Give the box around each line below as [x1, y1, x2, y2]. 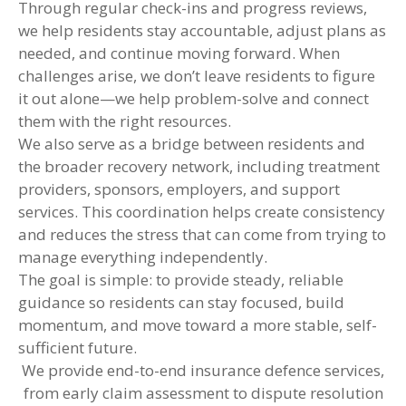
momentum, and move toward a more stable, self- [18, 314, 377, 336]
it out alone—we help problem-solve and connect [18, 88, 369, 110]
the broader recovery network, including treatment [18, 156, 380, 178]
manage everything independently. [18, 246, 267, 268]
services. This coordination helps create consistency [18, 201, 385, 223]
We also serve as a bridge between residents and [18, 133, 365, 155]
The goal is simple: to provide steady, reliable [18, 269, 343, 291]
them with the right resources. [18, 111, 231, 132]
